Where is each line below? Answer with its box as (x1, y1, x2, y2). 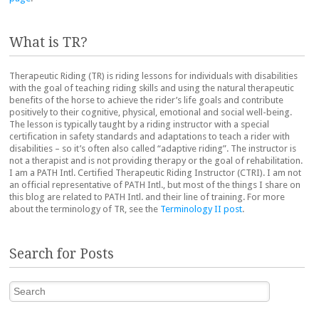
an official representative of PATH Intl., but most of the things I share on (9, 179, 300, 191)
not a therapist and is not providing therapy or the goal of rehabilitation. (9, 155, 303, 167)
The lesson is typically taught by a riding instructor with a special (9, 119, 269, 130)
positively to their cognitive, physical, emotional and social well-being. (9, 107, 292, 118)
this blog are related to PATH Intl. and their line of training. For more (9, 192, 285, 203)
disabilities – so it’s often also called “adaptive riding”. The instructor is (9, 143, 296, 155)
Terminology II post (160, 204, 242, 215)
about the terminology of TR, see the (9, 204, 160, 215)
